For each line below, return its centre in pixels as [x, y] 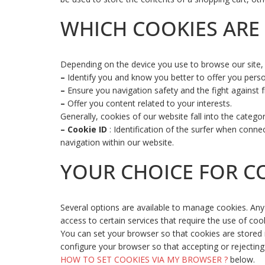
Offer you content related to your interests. [148, 104]
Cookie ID [87, 130]
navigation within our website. [117, 143]
